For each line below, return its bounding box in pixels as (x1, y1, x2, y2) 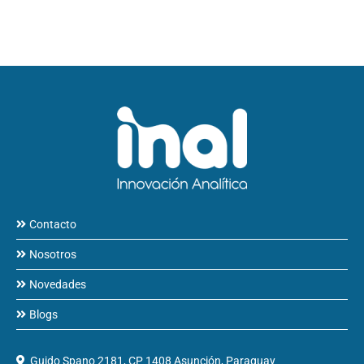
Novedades (29, 278, 86, 291)
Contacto (29, 218, 76, 231)
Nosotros (29, 248, 76, 261)
